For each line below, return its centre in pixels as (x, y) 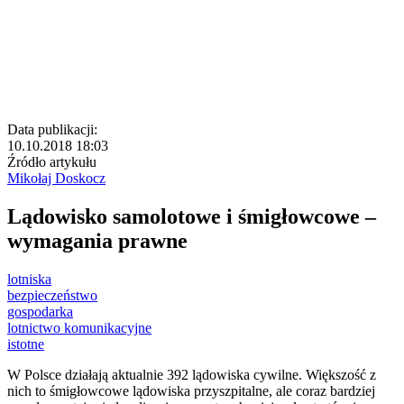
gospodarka (40, 312)
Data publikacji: (52, 130)
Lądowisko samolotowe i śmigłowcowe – (192, 217)
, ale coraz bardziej (322, 391)
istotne (26, 344)
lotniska (29, 280)
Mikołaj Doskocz (56, 179)
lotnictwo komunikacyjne (79, 328)
